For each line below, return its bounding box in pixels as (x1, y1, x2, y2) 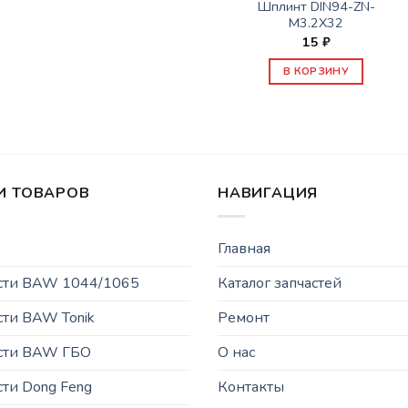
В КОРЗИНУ (283, 64, 350, 79)
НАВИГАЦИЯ (218, 183, 319, 204)
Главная (218, 238, 270, 259)
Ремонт (218, 307, 270, 328)
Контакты (218, 376, 284, 397)
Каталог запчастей (218, 272, 342, 293)
